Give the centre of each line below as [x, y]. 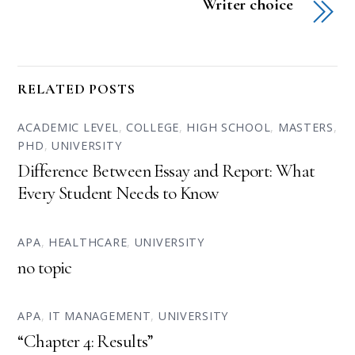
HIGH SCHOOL [229, 128]
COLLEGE [152, 128]
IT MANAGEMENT [100, 316]
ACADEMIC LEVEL [68, 128]
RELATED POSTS [76, 89]
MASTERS [305, 128]
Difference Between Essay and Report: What [166, 172]
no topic [45, 267]
